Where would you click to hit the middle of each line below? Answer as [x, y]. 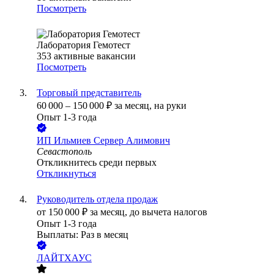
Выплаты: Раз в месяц [83, 235]
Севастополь [64, 152]
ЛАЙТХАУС [64, 258]
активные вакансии [95, 56]
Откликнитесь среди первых [97, 163]
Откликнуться [66, 174]
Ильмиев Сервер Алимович [112, 141]
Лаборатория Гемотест [83, 45]
